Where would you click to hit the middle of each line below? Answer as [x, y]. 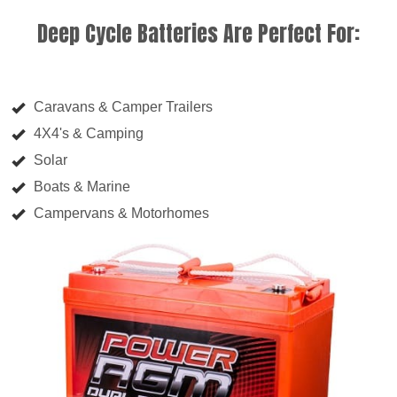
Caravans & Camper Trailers [123, 107]
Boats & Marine [82, 187]
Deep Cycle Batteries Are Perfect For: [198, 34]
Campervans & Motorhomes [121, 214]
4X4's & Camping [89, 134]
